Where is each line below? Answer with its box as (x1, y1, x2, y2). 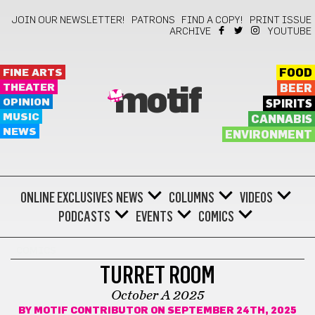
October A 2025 (111, 288, 204, 302)
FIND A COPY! (181, 15, 243, 25)
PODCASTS (58, 208, 110, 225)
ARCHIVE (169, 27, 211, 37)
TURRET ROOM (100, 260, 215, 290)
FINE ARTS (3, 67, 63, 78)
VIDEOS (239, 189, 273, 206)
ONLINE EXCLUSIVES (20, 189, 113, 206)
